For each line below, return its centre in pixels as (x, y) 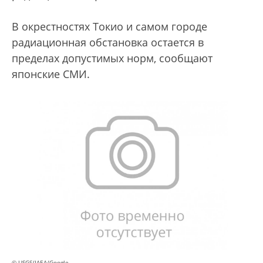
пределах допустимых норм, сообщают (112, 58)
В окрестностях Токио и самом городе (109, 27)
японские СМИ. (52, 74)
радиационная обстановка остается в (108, 43)
